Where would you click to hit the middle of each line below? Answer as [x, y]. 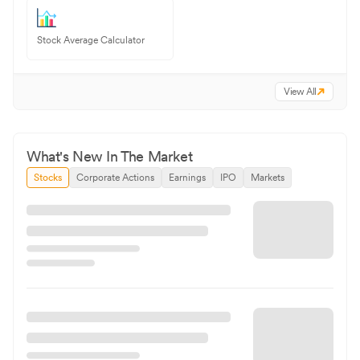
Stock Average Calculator [91, 40]
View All [300, 91]
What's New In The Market [110, 156]
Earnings [187, 177]
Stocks [48, 177]
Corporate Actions [115, 177]
